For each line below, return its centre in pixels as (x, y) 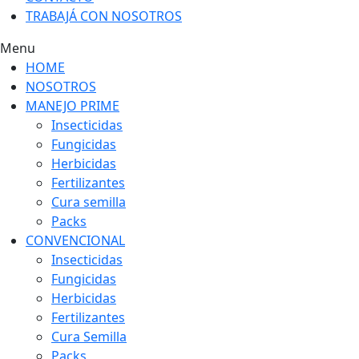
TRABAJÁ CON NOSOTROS (104, 16)
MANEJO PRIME (73, 106)
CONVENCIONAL (75, 240)
